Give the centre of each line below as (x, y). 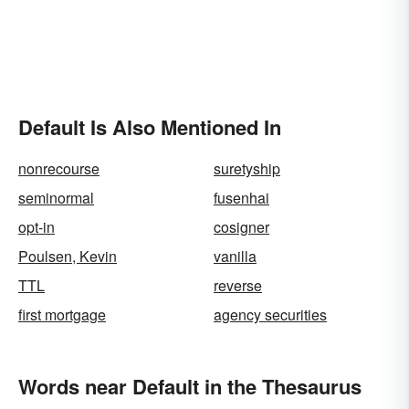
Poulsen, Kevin (68, 256)
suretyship (247, 168)
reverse (238, 285)
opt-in (37, 227)
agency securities (270, 315)
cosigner (241, 227)
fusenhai (241, 198)
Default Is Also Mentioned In (150, 127)
